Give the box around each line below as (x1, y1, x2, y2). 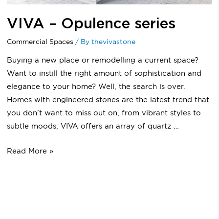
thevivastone (91, 37, 135, 46)
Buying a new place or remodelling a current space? (7, 55, 198, 65)
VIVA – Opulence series (7, 16, 175, 31)
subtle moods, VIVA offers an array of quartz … (7, 121, 179, 131)
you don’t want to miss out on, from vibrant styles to (7, 108, 201, 117)
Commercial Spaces (7, 37, 73, 46)
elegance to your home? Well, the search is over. (7, 81, 185, 91)
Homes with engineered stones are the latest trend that (7, 94, 209, 104)
